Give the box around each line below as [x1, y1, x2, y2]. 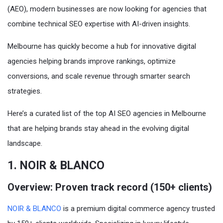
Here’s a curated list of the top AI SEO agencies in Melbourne [7, 109, 206, 118]
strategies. [7, 87, 42, 96]
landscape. [7, 139, 42, 148]
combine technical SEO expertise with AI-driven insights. [7, 19, 190, 28]
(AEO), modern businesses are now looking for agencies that [7, 4, 207, 13]
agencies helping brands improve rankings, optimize [7, 57, 176, 66]
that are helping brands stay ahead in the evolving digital [7, 124, 189, 133]
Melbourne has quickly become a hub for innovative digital [7, 42, 196, 51]
